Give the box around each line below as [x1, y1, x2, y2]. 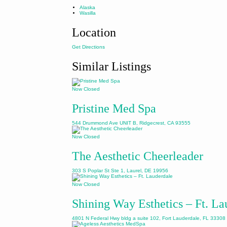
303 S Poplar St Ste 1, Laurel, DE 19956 [72, 168, 168, 173]
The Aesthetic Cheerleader [72, 149, 203, 163]
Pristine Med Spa [72, 102, 156, 115]
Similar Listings [72, 60, 151, 73]
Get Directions [72, 44, 105, 50]
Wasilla [80, 10, 96, 16]
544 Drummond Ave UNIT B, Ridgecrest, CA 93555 [72, 120, 191, 126]
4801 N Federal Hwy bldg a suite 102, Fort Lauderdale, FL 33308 [72, 215, 225, 221]
